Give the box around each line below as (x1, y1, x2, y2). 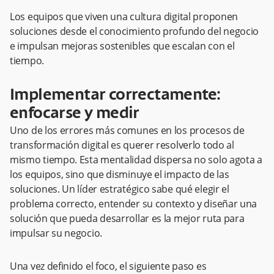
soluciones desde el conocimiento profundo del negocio (10, 24, 259, 38)
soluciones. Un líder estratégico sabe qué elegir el (10, 182, 229, 196)
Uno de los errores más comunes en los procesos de (10, 124, 245, 137)
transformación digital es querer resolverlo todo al (10, 138, 234, 152)
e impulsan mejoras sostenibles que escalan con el (10, 39, 235, 53)
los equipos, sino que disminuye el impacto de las (10, 168, 229, 181)
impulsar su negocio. (10, 226, 102, 240)
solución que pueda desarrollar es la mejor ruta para (10, 212, 245, 225)
